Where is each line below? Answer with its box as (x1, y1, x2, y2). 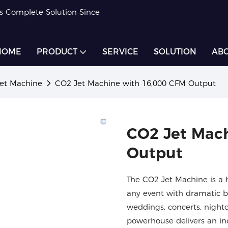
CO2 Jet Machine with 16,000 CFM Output (55, 78, 216, 88)
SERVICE (102, 47, 138, 56)
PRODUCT (37, 47, 77, 56)
